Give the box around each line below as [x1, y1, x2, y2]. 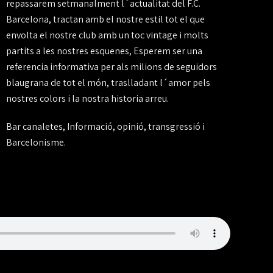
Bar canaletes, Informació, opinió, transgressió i [5, 120, 205, 133]
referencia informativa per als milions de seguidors [5, 60, 217, 73]
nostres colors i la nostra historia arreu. [5, 92, 169, 105]
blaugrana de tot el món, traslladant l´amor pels [5, 76, 210, 89]
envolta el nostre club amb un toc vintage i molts [5, 29, 208, 41]
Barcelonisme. [5, 136, 66, 149]
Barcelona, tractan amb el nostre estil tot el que [5, 13, 205, 26]
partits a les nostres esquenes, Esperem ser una [5, 44, 202, 57]
